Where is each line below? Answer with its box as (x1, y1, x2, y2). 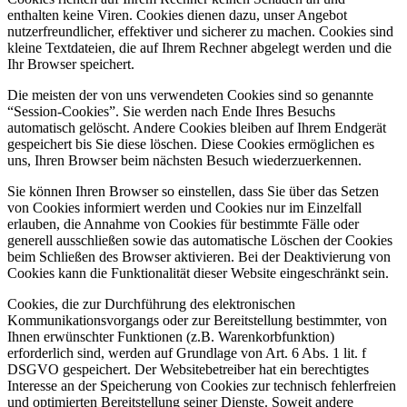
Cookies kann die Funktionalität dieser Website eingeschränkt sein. (7, 264, 389, 281)
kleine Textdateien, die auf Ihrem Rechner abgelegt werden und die (7, 39, 392, 55)
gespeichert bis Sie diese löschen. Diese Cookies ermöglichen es (7, 135, 374, 152)
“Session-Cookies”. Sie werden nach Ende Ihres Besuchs (7, 103, 335, 119)
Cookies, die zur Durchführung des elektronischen (7, 295, 295, 312)
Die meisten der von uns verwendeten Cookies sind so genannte (7, 86, 373, 103)
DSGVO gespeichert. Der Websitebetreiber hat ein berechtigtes (7, 361, 369, 377)
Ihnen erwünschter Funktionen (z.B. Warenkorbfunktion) (7, 328, 334, 344)
